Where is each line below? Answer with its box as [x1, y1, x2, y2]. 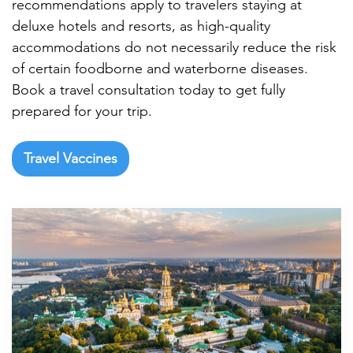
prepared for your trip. [12, 102, 152, 120]
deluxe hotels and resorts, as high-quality [12, 17, 270, 35]
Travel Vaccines [24, 149, 117, 167]
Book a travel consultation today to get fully [12, 80, 285, 98]
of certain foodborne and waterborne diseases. [12, 59, 308, 77]
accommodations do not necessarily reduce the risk [12, 38, 336, 56]
